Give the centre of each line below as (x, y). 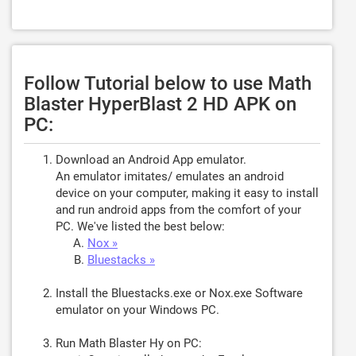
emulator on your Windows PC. (137, 310)
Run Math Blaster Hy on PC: (129, 343)
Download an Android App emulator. (151, 160)
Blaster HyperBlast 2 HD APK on (160, 104)
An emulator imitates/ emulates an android (170, 176)
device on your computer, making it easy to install (187, 193)
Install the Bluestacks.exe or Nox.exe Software (179, 293)
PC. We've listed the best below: (140, 226)
